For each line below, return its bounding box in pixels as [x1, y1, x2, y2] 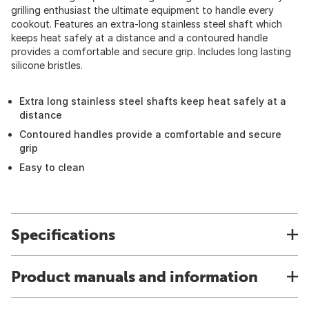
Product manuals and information [11, 268, 258, 286]
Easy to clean [19, 161, 85, 173]
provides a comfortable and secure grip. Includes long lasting [11, 46, 291, 57]
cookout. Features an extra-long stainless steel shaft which [11, 18, 282, 30]
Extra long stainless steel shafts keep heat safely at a [19, 95, 286, 107]
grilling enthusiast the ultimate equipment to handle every [11, 4, 274, 16]
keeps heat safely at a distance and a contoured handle [11, 32, 268, 43]
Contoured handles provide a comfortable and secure [19, 128, 281, 140]
